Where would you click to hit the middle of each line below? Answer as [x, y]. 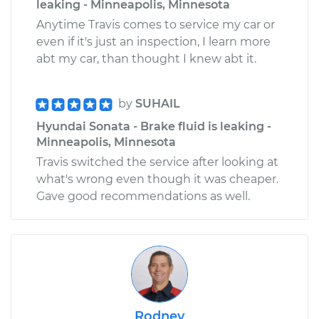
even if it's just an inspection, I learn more [153, 41]
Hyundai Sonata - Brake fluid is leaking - [154, 126]
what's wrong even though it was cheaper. [157, 179]
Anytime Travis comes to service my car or [156, 24]
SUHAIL [158, 103]
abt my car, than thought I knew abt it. [146, 58]
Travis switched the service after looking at [157, 162]
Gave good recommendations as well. [143, 196]
